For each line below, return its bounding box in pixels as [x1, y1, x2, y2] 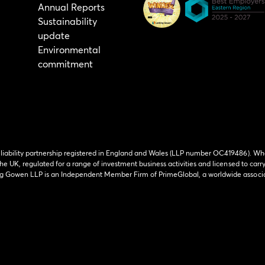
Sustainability [38, 15, 98, 27]
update [38, 29, 70, 41]
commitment [38, 57, 93, 70]
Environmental [38, 43, 101, 56]
